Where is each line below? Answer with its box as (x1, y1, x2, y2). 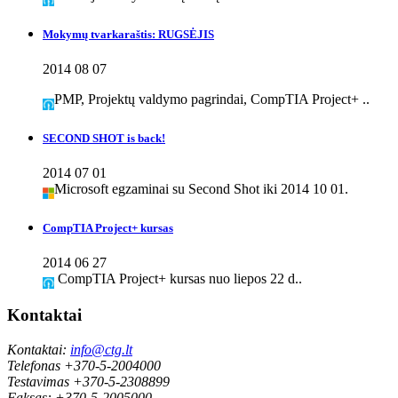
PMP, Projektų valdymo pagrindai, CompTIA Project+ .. (54, 92, 370, 107)
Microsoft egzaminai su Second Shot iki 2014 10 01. (54, 180, 348, 196)
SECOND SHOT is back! (43, 131, 165, 145)
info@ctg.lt (70, 341, 132, 357)
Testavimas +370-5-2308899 (7, 373, 170, 389)
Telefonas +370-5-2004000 (7, 357, 161, 373)
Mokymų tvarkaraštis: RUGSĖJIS (43, 27, 214, 41)
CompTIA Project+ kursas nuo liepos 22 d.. (54, 270, 302, 286)
